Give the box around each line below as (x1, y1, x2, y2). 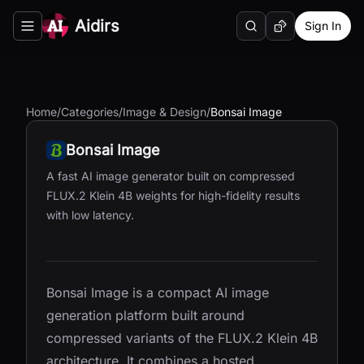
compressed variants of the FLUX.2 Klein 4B (46, 330, 318, 346)
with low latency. (46, 208, 134, 222)
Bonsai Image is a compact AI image (46, 284, 269, 301)
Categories (61, 105, 119, 119)
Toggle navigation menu (26, 26, 174, 43)
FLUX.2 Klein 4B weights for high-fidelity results (46, 188, 300, 202)
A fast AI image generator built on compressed (46, 169, 295, 183)
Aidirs (75, 16, 119, 36)
